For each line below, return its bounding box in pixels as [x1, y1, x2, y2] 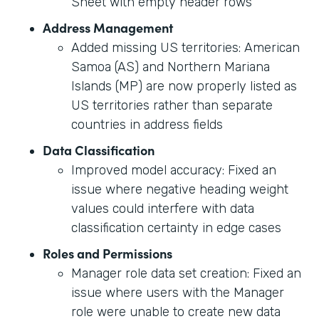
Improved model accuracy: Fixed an [71, 162, 276, 178]
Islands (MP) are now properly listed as [71, 78, 297, 94]
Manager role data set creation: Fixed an [71, 265, 301, 281]
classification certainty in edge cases [71, 219, 281, 236]
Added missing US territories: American [71, 39, 300, 56]
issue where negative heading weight [71, 181, 288, 197]
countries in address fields [71, 116, 223, 132]
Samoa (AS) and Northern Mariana [71, 58, 270, 75]
